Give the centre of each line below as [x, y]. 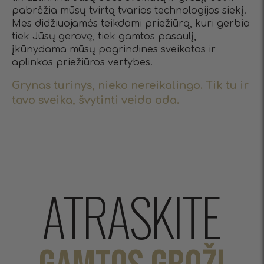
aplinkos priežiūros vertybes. [82, 62]
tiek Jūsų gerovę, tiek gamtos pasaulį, [104, 36]
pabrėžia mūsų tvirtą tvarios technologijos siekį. [129, 10]
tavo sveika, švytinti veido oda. [95, 100]
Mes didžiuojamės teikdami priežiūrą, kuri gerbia [131, 23]
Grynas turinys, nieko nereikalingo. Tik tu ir [130, 85]
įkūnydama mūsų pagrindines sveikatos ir [114, 49]
